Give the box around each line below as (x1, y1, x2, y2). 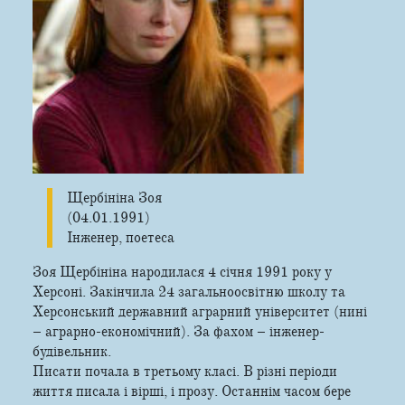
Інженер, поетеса (67, 228, 174, 247)
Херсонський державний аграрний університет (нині (33, 302, 367, 321)
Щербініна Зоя (67, 188, 162, 207)
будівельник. (33, 342, 111, 361)
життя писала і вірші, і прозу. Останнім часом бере (33, 381, 351, 400)
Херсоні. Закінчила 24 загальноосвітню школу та (33, 282, 345, 301)
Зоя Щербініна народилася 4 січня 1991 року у (33, 262, 332, 281)
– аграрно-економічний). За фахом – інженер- (33, 322, 325, 341)
